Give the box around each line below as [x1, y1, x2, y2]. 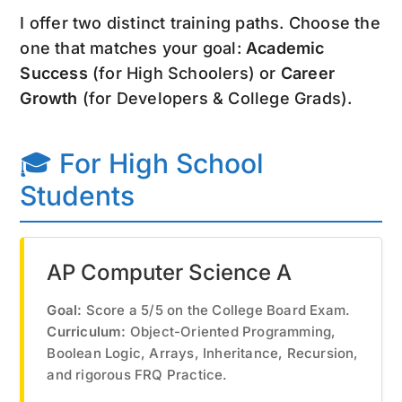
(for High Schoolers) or [87, 63, 281, 83]
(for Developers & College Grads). [77, 88, 353, 108]
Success [20, 63, 88, 83]
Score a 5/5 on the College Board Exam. [82, 301, 351, 319]
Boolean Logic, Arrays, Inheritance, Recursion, [47, 344, 359, 362]
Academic [246, 38, 325, 57]
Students [20, 179, 135, 212]
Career [280, 63, 335, 83]
